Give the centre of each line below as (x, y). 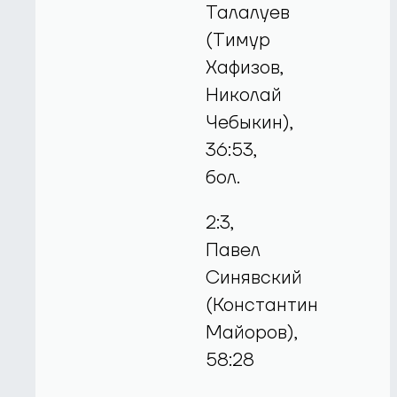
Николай (244, 95)
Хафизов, (245, 67)
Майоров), (252, 333)
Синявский (254, 278)
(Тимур (238, 40)
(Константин (262, 306)
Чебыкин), (250, 122)
